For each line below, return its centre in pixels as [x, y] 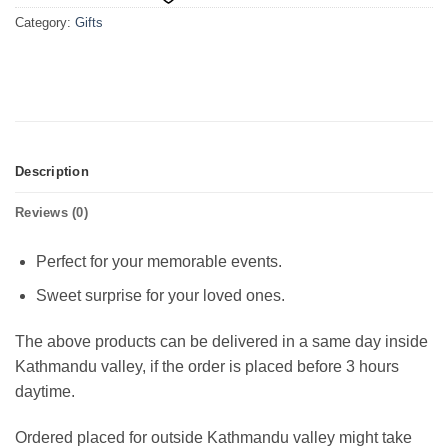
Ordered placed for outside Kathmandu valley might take [213, 437]
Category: [45, 22]
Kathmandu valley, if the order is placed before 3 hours [207, 367]
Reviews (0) [51, 212]
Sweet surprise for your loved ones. [160, 296]
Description [52, 171]
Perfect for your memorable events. [158, 261]
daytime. [45, 392]
